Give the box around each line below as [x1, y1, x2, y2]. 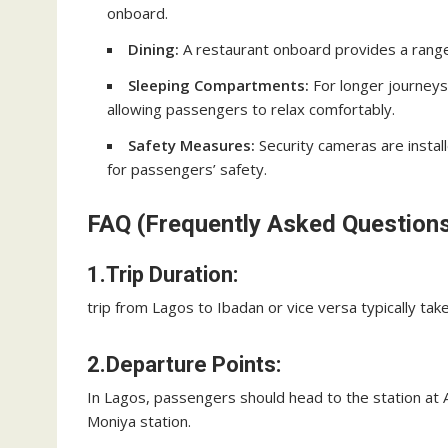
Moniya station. [87, 411, 191, 431]
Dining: [128, 39, 179, 59]
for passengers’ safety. [107, 159, 267, 179]
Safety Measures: [128, 135, 255, 155]
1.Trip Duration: [87, 262, 238, 287]
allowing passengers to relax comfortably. [107, 99, 395, 119]
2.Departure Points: [87, 352, 281, 377]
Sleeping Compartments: [128, 75, 309, 95]
